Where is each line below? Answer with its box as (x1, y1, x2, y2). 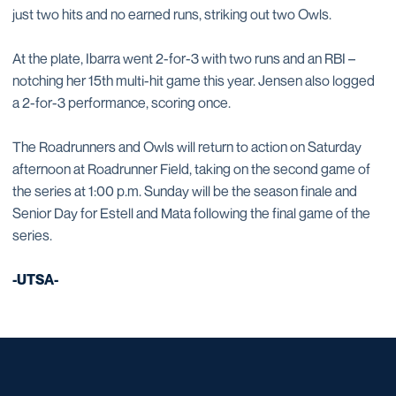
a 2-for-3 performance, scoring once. (12, 94, 231, 111)
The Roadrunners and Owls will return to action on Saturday (12, 138, 362, 156)
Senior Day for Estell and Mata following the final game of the (12, 204, 370, 222)
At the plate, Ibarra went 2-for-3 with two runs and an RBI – (12, 49, 355, 67)
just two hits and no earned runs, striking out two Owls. (12, 5, 331, 23)
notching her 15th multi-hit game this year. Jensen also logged (12, 72, 375, 89)
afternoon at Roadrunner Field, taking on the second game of (12, 160, 370, 178)
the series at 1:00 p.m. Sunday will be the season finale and (12, 182, 357, 200)
